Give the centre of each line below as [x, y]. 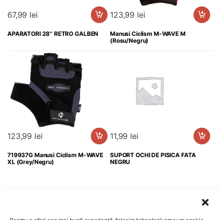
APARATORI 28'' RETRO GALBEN [53, 34]
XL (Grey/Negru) [31, 162]
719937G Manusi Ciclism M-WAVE [55, 155]
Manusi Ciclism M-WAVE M [148, 34]
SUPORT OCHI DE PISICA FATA [153, 155]
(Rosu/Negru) [129, 41]
